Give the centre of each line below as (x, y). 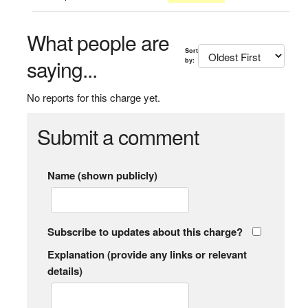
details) (65, 271)
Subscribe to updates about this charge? (145, 232)
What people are (98, 42)
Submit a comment (118, 136)
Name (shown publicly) (102, 175)
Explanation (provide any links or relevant (147, 254)
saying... (62, 69)
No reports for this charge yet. (93, 97)
